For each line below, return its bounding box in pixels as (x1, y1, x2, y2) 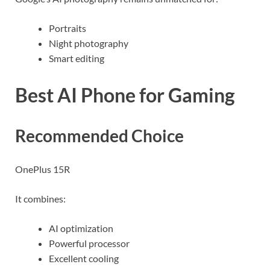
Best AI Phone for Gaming (15, 83, 235, 107)
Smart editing (49, 52, 104, 64)
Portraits (49, 22, 86, 34)
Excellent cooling (49, 253, 119, 265)
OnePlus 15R (15, 163, 70, 175)
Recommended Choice (15, 125, 184, 146)
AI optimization (49, 222, 113, 234)
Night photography (49, 37, 128, 49)
